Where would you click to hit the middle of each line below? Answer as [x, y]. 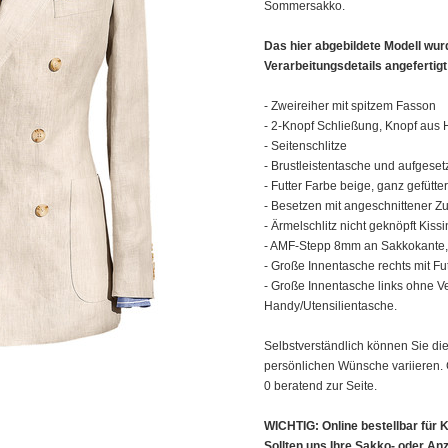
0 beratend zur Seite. [320, 386]
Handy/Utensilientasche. [330, 306]
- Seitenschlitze [305, 146]
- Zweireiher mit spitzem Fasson [350, 106]
